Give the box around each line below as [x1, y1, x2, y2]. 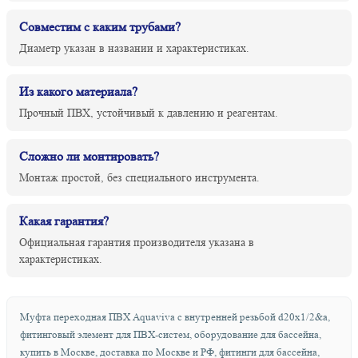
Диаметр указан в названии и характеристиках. [19, 41, 249, 54]
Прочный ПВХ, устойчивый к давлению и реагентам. [19, 105, 278, 119]
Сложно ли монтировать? [19, 148, 159, 164]
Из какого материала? [19, 83, 137, 99]
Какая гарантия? [19, 213, 109, 229]
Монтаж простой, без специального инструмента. [19, 170, 260, 184]
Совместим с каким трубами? [19, 18, 181, 34]
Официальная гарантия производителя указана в [19, 235, 254, 249]
